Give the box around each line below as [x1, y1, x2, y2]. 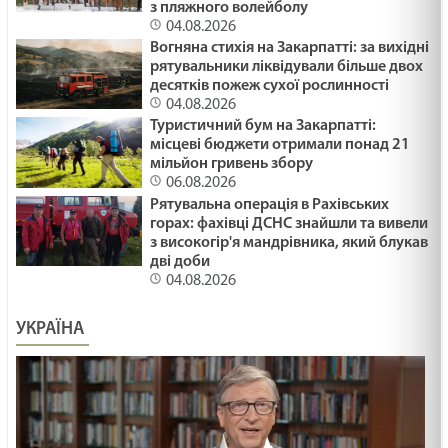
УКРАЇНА [16, 319, 85, 339]
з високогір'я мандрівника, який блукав [149, 234, 428, 251]
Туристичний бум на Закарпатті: [149, 118, 376, 135]
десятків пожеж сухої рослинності [149, 77, 389, 94]
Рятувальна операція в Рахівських [149, 196, 389, 213]
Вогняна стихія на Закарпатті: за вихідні [149, 39, 429, 56]
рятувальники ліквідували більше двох [149, 58, 423, 75]
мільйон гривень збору [149, 156, 313, 173]
